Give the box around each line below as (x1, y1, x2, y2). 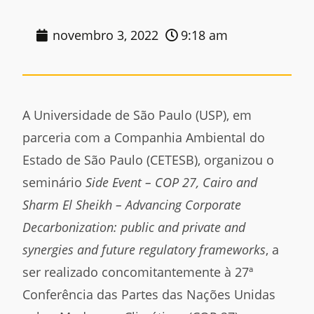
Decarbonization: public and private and (22, 218, 246, 235)
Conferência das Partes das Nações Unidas (22, 285, 276, 303)
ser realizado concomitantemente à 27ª (22, 263, 254, 280)
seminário (22, 173, 86, 191)
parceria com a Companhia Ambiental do (22, 128, 266, 146)
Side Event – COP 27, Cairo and (86, 173, 258, 191)
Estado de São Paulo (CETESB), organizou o (22, 151, 275, 168)
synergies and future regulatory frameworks (22, 240, 266, 258)
